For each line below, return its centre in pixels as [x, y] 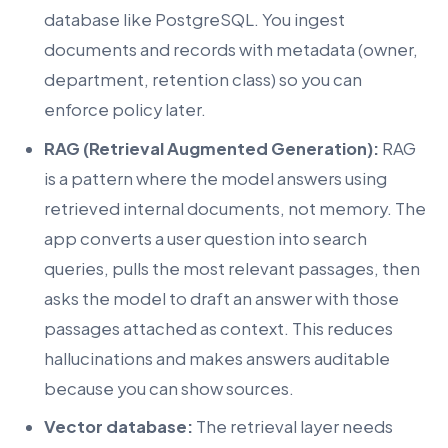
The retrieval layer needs [293, 427]
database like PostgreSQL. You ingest [194, 20]
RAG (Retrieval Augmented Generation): [211, 148]
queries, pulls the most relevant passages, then [232, 268]
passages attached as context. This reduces [218, 328]
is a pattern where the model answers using [215, 178]
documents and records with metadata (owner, [231, 50]
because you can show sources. [169, 388]
